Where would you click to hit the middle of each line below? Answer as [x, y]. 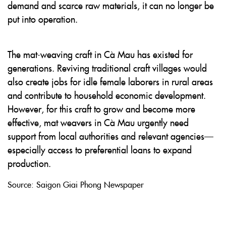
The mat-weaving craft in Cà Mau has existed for [100, 54]
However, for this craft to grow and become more [101, 109]
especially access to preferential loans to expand [100, 150]
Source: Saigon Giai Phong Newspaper [76, 184]
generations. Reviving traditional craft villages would [107, 68]
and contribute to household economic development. [107, 95]
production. [29, 163]
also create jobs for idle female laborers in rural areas [110, 81]
